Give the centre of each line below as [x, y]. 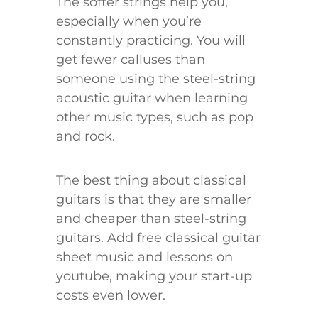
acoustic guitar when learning [152, 98]
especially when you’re [129, 22]
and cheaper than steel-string [151, 219]
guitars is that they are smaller [154, 200]
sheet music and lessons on [144, 257]
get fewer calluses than [131, 60]
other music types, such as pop [155, 117]
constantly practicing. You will [151, 41]
